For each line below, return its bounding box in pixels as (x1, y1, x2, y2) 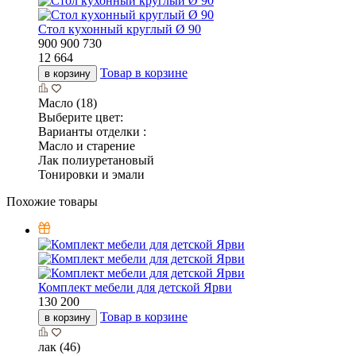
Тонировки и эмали (38, 168, 145, 182)
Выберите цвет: (38, 110, 123, 125)
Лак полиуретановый (38, 153, 154, 168)
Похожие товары (6, 195, 98, 209)
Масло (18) (38, 96, 97, 110)
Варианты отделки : (38, 125, 146, 139)
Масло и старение (38, 139, 135, 153)
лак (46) (38, 340, 80, 354)
